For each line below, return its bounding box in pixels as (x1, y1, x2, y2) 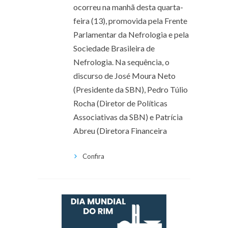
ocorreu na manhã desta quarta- (73, 2, 183, 12)
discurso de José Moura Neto (73, 70, 176, 80)
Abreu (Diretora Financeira (73, 125, 167, 135)
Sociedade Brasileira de (73, 43, 155, 53)
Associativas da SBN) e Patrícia (73, 111, 183, 122)
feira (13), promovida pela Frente (73, 15, 187, 25)
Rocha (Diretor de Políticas (73, 98, 167, 108)
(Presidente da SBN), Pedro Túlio (73, 84, 188, 94)
